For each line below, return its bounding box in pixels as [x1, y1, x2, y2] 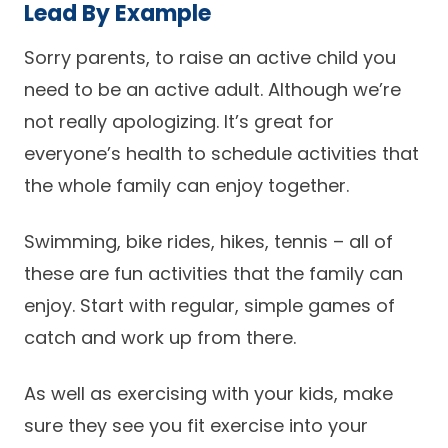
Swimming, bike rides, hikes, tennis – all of [24, 229, 393, 254]
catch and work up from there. [24, 325, 296, 350]
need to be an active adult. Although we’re [24, 77, 401, 102]
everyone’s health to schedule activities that [24, 141, 419, 166]
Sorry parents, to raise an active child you [24, 45, 396, 70]
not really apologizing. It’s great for [24, 109, 334, 134]
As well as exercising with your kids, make [24, 381, 393, 406]
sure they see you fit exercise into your [24, 413, 368, 438]
